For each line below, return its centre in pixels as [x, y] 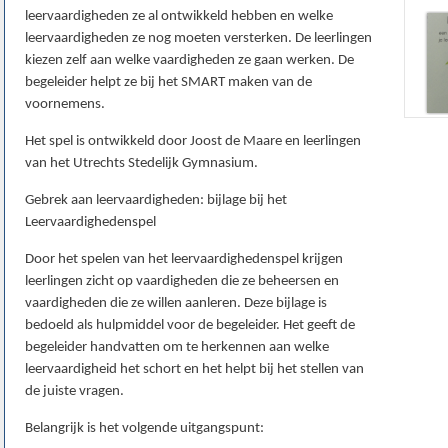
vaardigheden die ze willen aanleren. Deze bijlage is [176, 304]
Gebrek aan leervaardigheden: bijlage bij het [156, 201]
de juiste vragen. [74, 392]
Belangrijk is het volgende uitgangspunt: [144, 429]
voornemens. [65, 105]
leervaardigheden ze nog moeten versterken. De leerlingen [198, 39]
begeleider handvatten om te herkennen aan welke [177, 348]
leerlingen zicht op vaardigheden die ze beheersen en [182, 282]
